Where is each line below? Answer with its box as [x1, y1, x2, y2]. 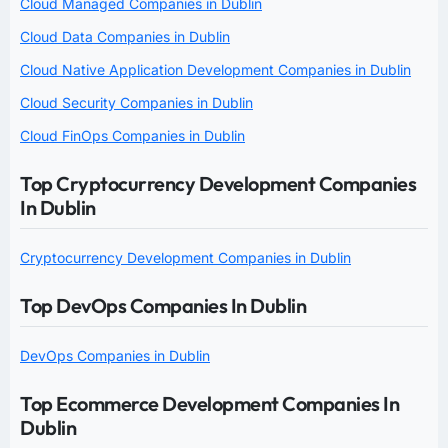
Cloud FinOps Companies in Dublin [20, 126, 245, 144]
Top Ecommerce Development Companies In [20, 390, 399, 416]
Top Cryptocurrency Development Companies [20, 170, 416, 196]
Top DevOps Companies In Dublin [20, 292, 306, 318]
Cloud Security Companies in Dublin [20, 93, 253, 111]
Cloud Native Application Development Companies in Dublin [20, 60, 411, 78]
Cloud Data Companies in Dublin [20, 27, 230, 45]
